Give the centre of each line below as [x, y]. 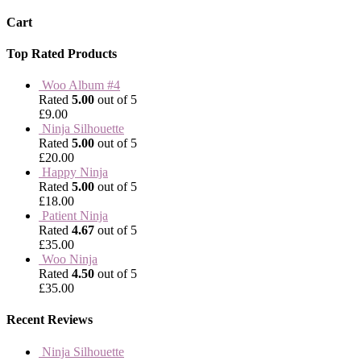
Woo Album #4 [81, 85]
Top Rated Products [62, 53]
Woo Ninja [70, 259]
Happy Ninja [75, 172]
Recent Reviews [50, 320]
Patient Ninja [75, 216]
